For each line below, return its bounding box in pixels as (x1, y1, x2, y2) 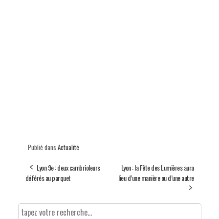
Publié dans (27, 142, 58, 152)
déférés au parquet (25, 172, 71, 183)
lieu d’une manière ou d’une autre (118, 172, 194, 183)
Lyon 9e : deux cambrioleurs (37, 162, 100, 173)
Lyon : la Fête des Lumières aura (121, 162, 194, 173)
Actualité (57, 142, 79, 152)
